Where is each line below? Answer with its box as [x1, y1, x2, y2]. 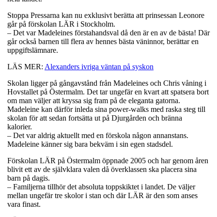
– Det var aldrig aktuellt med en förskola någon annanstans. [7, 131, 188, 139]
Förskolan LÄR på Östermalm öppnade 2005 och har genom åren [7, 156, 208, 165]
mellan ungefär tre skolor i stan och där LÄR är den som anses [7, 191, 198, 200]
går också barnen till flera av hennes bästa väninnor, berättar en [7, 37, 199, 46]
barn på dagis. [7, 173, 50, 182]
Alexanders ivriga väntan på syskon [45, 62, 154, 71]
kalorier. [7, 122, 34, 131]
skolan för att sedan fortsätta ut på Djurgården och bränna [7, 113, 182, 122]
